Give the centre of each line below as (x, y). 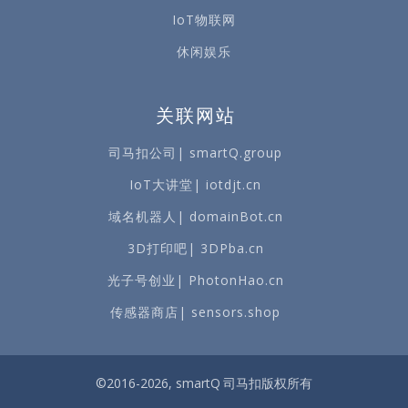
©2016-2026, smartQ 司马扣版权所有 (204, 383)
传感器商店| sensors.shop (195, 312)
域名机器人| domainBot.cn (195, 217)
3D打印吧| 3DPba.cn (195, 249)
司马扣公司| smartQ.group (195, 153)
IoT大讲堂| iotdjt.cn (195, 185)
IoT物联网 (204, 20)
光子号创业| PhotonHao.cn (195, 280)
